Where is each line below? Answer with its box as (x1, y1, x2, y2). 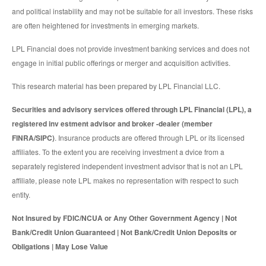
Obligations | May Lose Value (12, 240, 108, 252)
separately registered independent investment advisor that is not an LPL (12, 160, 243, 171)
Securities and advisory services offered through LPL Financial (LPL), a (12, 103, 252, 115)
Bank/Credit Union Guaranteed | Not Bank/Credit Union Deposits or (12, 226, 237, 237)
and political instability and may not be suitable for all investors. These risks (12, 5, 253, 16)
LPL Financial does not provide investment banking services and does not (12, 43, 249, 53)
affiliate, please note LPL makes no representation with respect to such (12, 175, 239, 185)
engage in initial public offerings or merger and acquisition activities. (12, 57, 230, 68)
